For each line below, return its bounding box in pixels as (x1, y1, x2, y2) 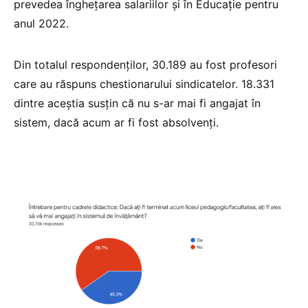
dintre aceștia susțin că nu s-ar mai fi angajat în (14, 96, 261, 110)
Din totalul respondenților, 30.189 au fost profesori (14, 57, 277, 71)
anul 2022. (14, 16, 69, 30)
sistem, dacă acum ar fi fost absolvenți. (14, 115, 219, 129)
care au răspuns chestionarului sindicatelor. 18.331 (14, 76, 274, 91)
